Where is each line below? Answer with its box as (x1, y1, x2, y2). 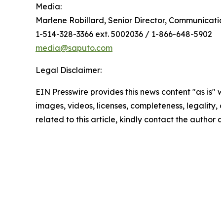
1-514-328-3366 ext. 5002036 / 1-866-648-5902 (36, 29, 212, 39)
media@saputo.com (36, 42, 112, 53)
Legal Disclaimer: (36, 65, 102, 75)
